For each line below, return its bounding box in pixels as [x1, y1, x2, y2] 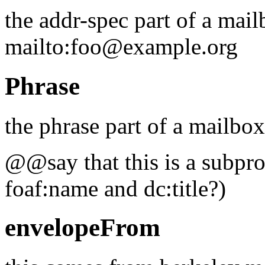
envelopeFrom [5, 214, 160, 242]
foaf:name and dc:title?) [5, 175, 226, 201]
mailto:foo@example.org [5, 33, 238, 59]
